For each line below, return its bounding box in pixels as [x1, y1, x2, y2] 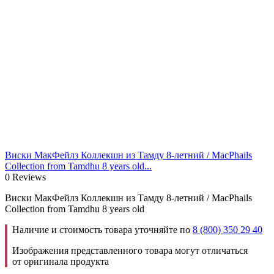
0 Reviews [5, 171, 46, 182]
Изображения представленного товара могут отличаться [12, 245, 248, 256]
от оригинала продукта [12, 256, 109, 267]
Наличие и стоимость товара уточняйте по [12, 224, 193, 235]
